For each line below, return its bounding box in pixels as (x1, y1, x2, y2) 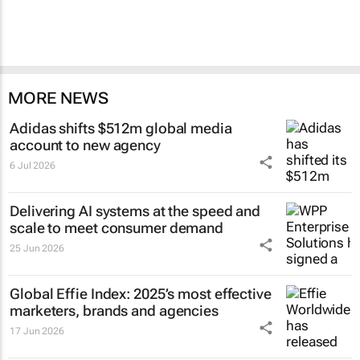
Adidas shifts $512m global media (10, 120, 232, 137)
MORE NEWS (8, 88, 108, 108)
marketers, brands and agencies (10, 302, 219, 319)
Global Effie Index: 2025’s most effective (10, 285, 272, 302)
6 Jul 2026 (10, 160, 55, 171)
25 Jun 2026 (10, 243, 64, 254)
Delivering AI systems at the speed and (10, 202, 261, 219)
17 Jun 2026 (10, 325, 64, 337)
